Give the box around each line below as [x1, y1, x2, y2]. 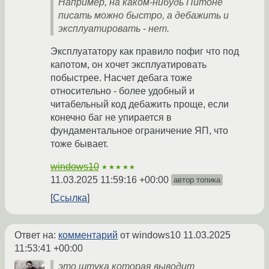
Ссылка [53, 192, 87, 203]
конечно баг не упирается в [50, 112, 172, 122]
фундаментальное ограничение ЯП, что [50, 125, 228, 136]
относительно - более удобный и [50, 85, 195, 96]
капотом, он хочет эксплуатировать [50, 59, 207, 70]
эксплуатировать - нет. [58, 23, 169, 34]
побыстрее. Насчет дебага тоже [50, 72, 192, 83]
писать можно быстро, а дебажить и [58, 10, 229, 20]
